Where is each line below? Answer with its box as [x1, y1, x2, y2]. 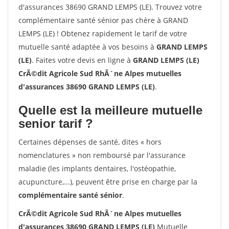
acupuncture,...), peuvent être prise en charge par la [18, 177, 197, 187]
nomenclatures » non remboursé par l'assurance [18, 150, 186, 160]
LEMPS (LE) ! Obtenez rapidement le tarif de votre [18, 29, 187, 38]
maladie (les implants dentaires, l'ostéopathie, [18, 164, 176, 173]
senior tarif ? [18, 117, 93, 130]
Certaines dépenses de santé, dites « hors [18, 137, 162, 147]
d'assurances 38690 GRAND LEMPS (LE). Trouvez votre [18, 2, 202, 12]
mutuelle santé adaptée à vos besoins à [18, 42, 156, 52]
